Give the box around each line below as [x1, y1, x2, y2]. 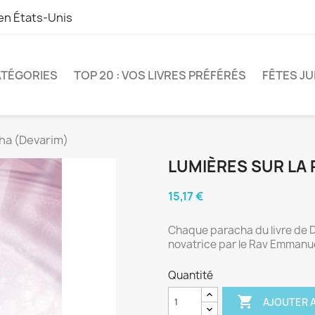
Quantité [168, 267, 213, 283]
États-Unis [13, 10, 72, 25]
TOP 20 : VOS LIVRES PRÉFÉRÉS [74, 67, 246, 83]
